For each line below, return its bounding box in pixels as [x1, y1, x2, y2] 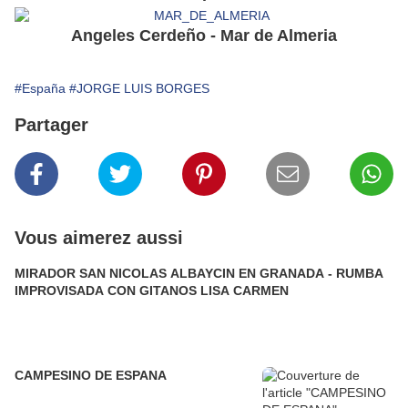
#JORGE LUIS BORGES [69, 81, 209, 97]
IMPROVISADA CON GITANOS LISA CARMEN [15, 283, 289, 299]
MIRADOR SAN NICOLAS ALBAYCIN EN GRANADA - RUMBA [15, 266, 383, 281]
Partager [15, 115, 88, 136]
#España [15, 81, 66, 97]
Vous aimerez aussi [15, 228, 183, 249]
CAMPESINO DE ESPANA [15, 368, 167, 383]
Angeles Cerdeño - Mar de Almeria [71, 26, 337, 46]
